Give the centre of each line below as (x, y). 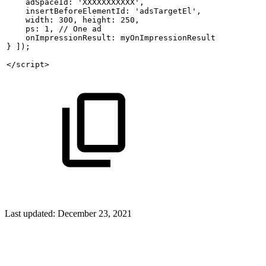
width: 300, (42, 20)
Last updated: (31, 213)
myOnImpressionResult (168, 37)
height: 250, (111, 20)
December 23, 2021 (95, 213)
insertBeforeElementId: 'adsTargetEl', (104, 11)
